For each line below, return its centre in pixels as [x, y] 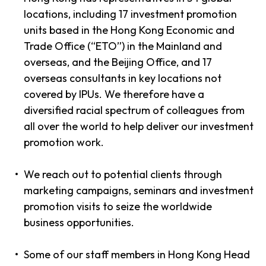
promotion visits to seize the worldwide [118, 206]
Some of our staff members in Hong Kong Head [137, 254]
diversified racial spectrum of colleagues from [134, 110]
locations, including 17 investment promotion [130, 14]
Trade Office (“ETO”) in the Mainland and [123, 46]
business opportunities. [79, 222]
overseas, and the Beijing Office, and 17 [118, 62]
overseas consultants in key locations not [123, 78]
